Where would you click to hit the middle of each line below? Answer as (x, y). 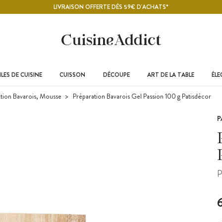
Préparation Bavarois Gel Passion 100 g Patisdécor (141, 96)
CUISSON (73, 75)
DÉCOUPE (116, 75)
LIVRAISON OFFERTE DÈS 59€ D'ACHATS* (111, 7)
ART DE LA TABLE (170, 75)
